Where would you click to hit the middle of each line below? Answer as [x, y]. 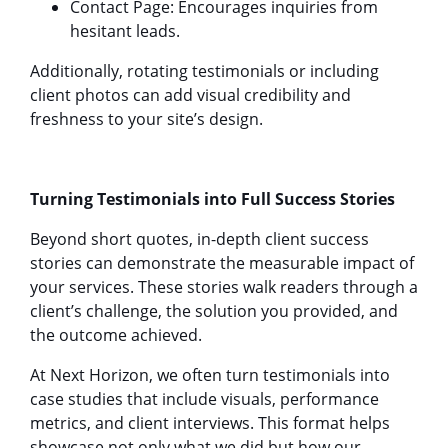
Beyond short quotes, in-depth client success [199, 238]
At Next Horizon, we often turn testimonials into [210, 374]
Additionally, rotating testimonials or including [204, 70]
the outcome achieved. [116, 334]
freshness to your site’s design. [146, 118]
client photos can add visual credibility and [190, 94]
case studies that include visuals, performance [204, 398]
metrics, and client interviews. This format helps [210, 422]
